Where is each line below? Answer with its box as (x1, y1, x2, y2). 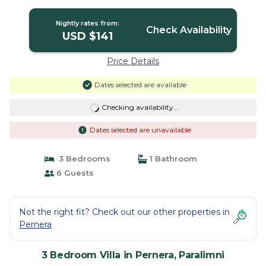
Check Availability (145, 24, 232, 36)
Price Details (107, 56, 159, 66)
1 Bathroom (147, 154, 197, 163)
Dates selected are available (94, 80, 186, 89)
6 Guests (53, 168, 94, 178)
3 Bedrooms (53, 154, 110, 163)
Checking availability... (101, 103, 179, 112)
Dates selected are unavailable (89, 125, 191, 134)
